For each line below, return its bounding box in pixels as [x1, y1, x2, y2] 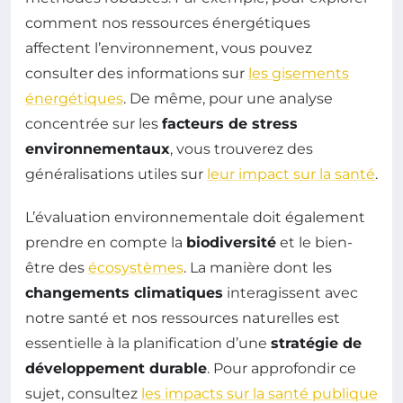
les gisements [248, 65, 349, 83]
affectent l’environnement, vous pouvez [25, 40, 312, 58]
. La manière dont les [184, 259, 332, 277]
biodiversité [186, 234, 276, 252]
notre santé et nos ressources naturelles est [25, 309, 340, 327]
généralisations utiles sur [25, 166, 207, 184]
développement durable [25, 360, 207, 378]
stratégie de [271, 335, 362, 353]
